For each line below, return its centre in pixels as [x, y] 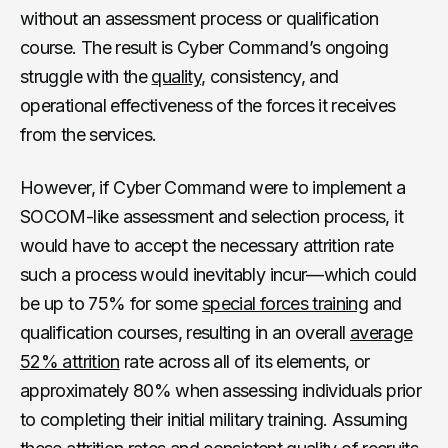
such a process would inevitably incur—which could [218, 274]
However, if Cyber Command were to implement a [213, 187]
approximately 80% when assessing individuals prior [220, 390]
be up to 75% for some [111, 303]
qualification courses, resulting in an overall [185, 332]
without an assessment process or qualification [199, 18]
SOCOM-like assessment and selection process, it [211, 216]
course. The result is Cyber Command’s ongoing [204, 47]
